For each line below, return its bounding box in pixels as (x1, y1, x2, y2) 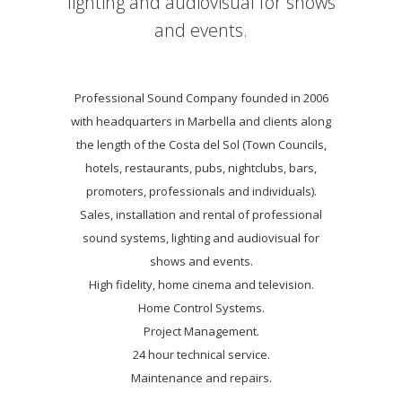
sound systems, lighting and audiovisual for (83, 230, 319, 246)
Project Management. (143, 323, 259, 339)
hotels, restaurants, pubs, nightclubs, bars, (85, 160, 317, 176)
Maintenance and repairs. (130, 370, 272, 386)
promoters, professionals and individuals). (85, 183, 317, 199)
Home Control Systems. (137, 300, 265, 316)
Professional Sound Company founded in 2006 (74, 90, 328, 106)
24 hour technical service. (132, 346, 270, 363)
